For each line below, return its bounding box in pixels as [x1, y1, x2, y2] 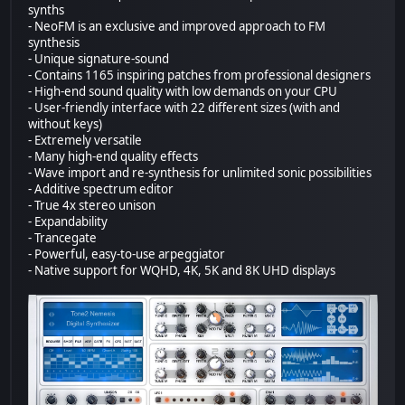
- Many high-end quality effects [28, 147, 199, 165]
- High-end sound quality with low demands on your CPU [28, 82, 338, 99]
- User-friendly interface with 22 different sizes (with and [28, 99, 341, 116]
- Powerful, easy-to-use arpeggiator [28, 245, 226, 262]
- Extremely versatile [28, 131, 143, 148]
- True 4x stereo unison [28, 196, 156, 213]
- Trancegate [28, 229, 98, 246]
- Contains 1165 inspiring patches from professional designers [28, 66, 372, 83]
